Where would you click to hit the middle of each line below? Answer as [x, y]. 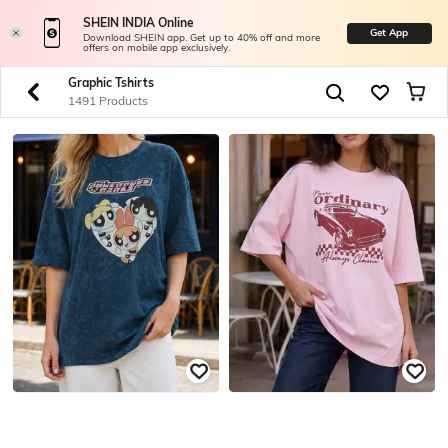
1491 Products [107, 100]
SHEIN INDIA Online [138, 23]
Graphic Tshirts [110, 82]
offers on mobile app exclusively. [156, 48]
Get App [389, 32]
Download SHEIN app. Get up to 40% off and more [201, 38]
